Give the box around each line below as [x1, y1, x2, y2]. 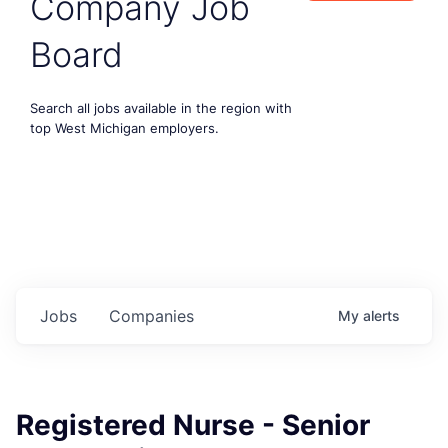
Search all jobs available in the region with [30, 99, 292, 116]
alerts [363, 306, 400, 324]
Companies [109, 305, 194, 326]
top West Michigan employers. [30, 119, 219, 136]
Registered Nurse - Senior [16, 407, 370, 442]
